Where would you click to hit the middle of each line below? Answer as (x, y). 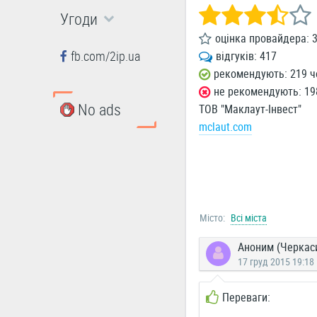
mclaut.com (225, 127)
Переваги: (246, 297)
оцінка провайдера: (263, 38)
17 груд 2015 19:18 (276, 261)
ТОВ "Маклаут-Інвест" (250, 109)
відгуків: (237, 56)
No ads (99, 109)
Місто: (212, 218)
